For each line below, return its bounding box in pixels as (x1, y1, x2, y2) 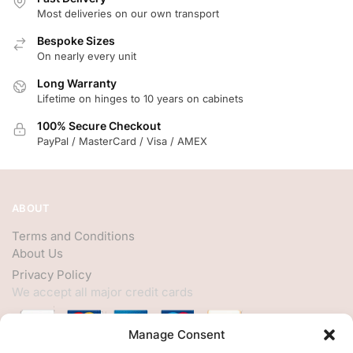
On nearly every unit (37, 49, 136, 62)
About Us (12, 246, 63, 262)
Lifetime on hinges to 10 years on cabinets (37, 91, 243, 105)
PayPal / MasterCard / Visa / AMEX (37, 134, 207, 147)
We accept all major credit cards (12, 284, 193, 300)
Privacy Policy (12, 267, 91, 283)
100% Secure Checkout (37, 118, 161, 132)
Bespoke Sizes (37, 33, 115, 47)
